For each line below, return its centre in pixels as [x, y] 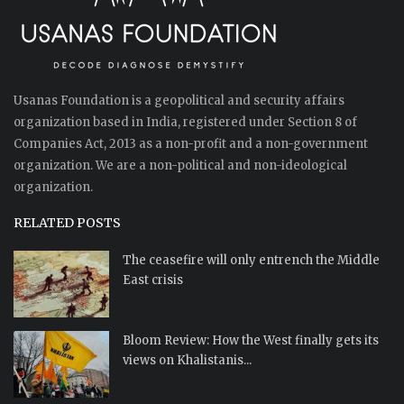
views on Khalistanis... [187, 361]
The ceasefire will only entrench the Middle [251, 261]
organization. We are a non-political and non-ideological [180, 166]
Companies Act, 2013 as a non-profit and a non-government [191, 144]
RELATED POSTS [67, 223]
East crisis [153, 280]
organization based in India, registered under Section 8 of [185, 123]
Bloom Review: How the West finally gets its [251, 341]
